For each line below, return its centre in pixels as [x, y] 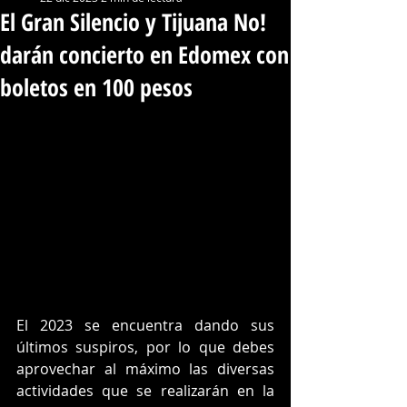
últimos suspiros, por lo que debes [145, 347]
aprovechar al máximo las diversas [145, 368]
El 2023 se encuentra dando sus [145, 325]
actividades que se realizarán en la [145, 390]
